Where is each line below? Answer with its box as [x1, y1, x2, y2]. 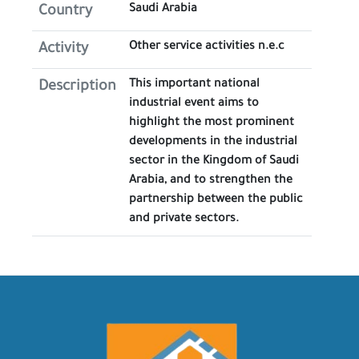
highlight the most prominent [129, 117, 294, 130]
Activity [38, 42, 88, 58]
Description [38, 79, 116, 95]
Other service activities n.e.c [129, 41, 284, 54]
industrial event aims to [129, 98, 259, 111]
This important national [129, 79, 260, 91]
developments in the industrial [129, 136, 297, 149]
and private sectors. [129, 213, 239, 226]
